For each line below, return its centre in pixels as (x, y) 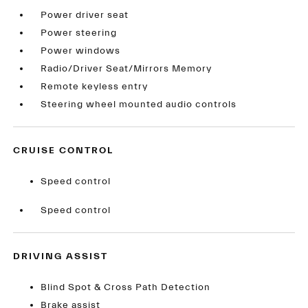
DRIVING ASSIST (61, 257)
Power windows (81, 51)
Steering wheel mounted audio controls (139, 105)
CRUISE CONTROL (64, 151)
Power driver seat (85, 15)
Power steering (79, 33)
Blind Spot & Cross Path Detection (126, 288)
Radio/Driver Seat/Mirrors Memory (126, 69)
